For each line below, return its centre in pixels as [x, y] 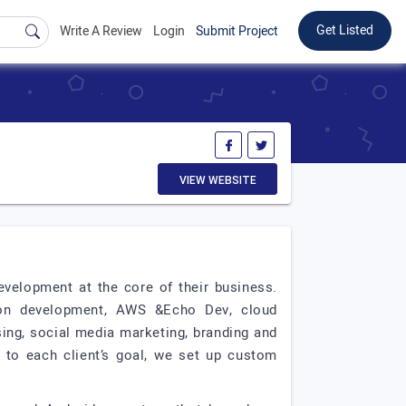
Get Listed [345, 30]
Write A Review [101, 31]
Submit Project [237, 31]
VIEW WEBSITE [217, 180]
